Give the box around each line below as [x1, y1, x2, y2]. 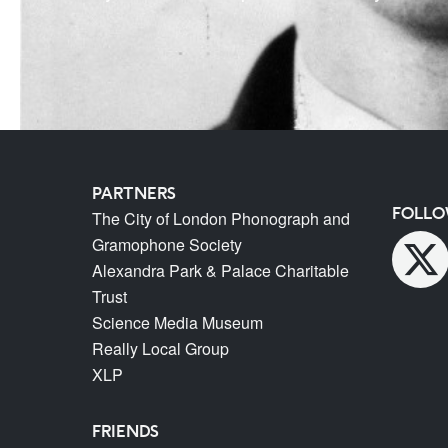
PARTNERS [92, 182, 176, 204]
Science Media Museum [92, 311, 263, 334]
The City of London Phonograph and [92, 207, 350, 230]
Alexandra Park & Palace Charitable [92, 259, 349, 282]
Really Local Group [92, 337, 229, 360]
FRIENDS [92, 420, 159, 442]
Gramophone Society [92, 233, 242, 256]
